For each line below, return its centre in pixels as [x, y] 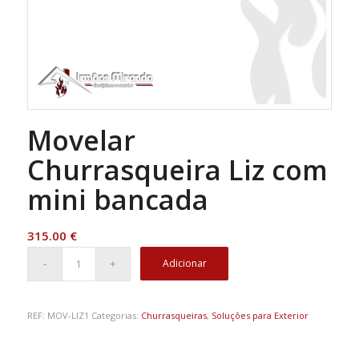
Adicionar [184, 263]
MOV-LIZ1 [68, 315]
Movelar [81, 140]
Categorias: [116, 315]
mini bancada [117, 199]
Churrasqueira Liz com [177, 169]
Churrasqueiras [173, 315]
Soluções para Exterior [260, 315]
